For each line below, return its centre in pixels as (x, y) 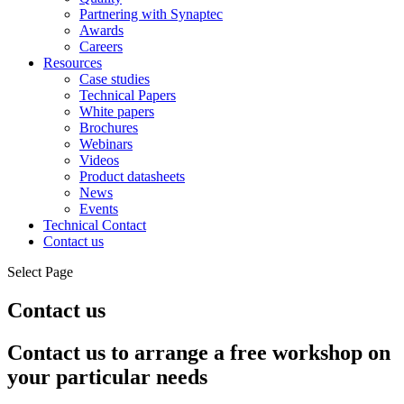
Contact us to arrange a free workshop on (199, 353)
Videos (99, 161)
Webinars (106, 144)
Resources (73, 63)
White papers (117, 112)
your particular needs (107, 377)
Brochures (109, 128)
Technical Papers (128, 96)
